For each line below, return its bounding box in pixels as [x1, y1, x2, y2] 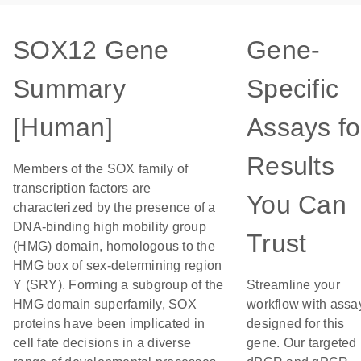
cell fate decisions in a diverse [13, 336, 191, 350]
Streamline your [247, 278, 340, 292]
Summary [13, 74, 126, 103]
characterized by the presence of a [13, 201, 216, 214]
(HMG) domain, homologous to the [13, 239, 215, 253]
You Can [247, 190, 346, 219]
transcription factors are [13, 181, 151, 195]
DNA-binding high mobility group [13, 220, 206, 234]
